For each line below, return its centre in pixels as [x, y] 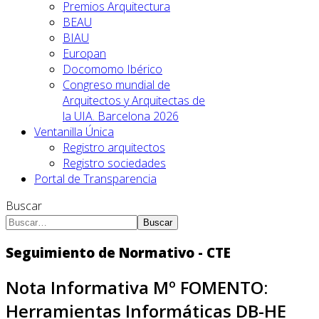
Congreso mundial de [116, 85]
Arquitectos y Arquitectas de [134, 100]
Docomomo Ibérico [113, 69]
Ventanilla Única [74, 132]
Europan [84, 53]
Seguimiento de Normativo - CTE [118, 252]
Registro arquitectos [114, 147]
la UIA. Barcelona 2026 [121, 116]
